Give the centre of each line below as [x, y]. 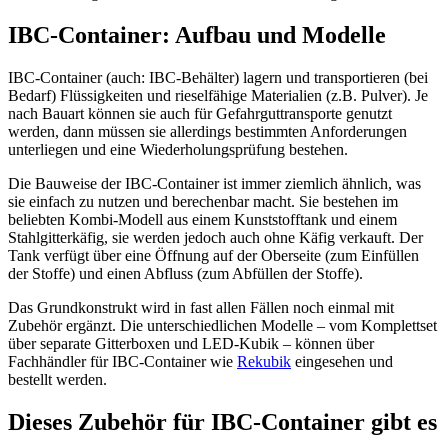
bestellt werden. [57, 379]
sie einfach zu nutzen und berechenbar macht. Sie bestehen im [203, 201]
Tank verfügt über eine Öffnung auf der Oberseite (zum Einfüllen [213, 255]
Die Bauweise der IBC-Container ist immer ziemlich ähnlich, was [214, 183]
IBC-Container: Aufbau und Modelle [197, 34]
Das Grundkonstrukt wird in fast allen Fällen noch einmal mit [201, 307]
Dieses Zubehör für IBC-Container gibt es [222, 421]
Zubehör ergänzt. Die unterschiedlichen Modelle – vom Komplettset [222, 325]
